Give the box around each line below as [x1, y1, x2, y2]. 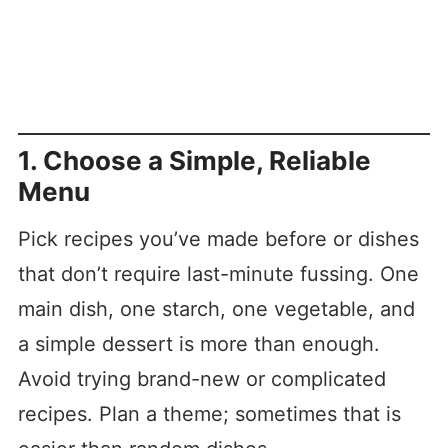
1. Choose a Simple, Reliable [17, 145, 371, 177]
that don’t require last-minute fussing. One [17, 262, 419, 287]
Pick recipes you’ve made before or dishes [17, 227, 419, 252]
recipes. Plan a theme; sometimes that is [17, 402, 401, 427]
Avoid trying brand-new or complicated [17, 367, 386, 392]
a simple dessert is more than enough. [17, 332, 380, 357]
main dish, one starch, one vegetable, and [17, 297, 415, 322]
